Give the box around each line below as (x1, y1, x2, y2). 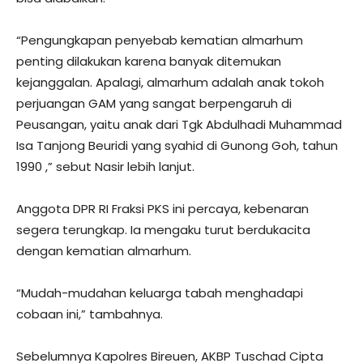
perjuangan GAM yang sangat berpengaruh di (16, 94, 292, 112)
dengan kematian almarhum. (16, 241, 191, 259)
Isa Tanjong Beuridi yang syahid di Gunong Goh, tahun (16, 136, 338, 154)
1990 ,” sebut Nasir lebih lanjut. (16, 157, 194, 175)
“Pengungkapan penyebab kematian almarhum (16, 31, 303, 49)
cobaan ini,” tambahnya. (16, 305, 163, 322)
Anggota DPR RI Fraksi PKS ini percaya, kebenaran (16, 199, 309, 217)
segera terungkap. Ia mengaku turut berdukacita (16, 220, 310, 238)
